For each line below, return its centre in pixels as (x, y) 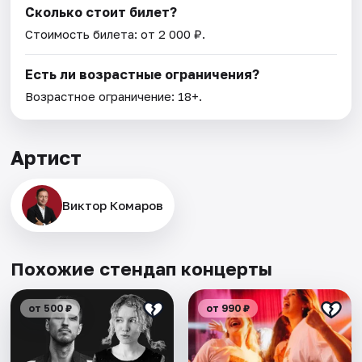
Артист (46, 157)
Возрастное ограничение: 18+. (114, 96)
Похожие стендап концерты (142, 268)
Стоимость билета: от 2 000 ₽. (116, 34)
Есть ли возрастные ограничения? (143, 74)
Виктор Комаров (113, 205)
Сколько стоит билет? (101, 12)
